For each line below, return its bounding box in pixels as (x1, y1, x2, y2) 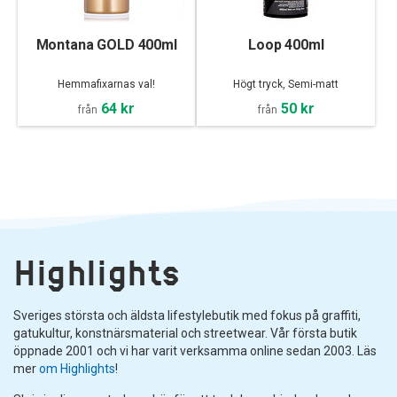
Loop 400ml (248, 35, 324, 53)
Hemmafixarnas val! (58, 77, 156, 90)
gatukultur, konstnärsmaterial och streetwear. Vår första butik (13, 325, 357, 340)
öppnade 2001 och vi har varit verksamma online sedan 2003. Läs (13, 343, 377, 358)
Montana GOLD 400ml (35, 35, 177, 53)
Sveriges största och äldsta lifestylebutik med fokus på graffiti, (13, 307, 361, 323)
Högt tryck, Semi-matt (233, 77, 339, 90)
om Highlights (39, 361, 115, 376)
